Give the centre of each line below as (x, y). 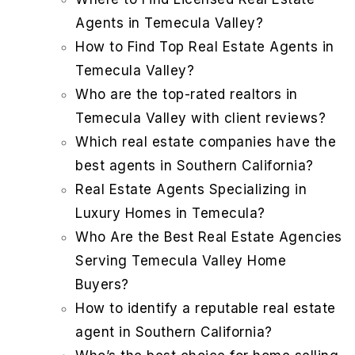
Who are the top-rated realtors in (187, 95)
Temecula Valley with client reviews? (200, 118)
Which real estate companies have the (206, 142)
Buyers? (102, 285)
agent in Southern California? (174, 332)
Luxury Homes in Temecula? (170, 214)
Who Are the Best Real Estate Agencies (209, 237)
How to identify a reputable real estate (206, 309)
